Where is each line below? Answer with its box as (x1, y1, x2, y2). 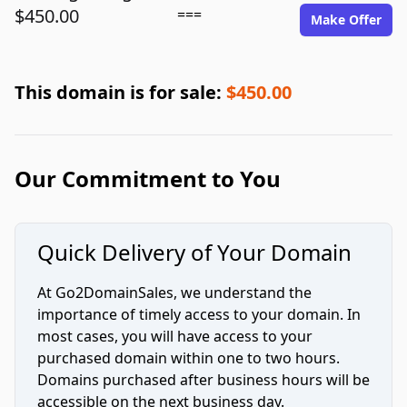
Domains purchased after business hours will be (37, 370, 370, 390)
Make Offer (311, 11, 382, 28)
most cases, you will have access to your (37, 326, 313, 346)
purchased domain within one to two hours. (37, 348, 340, 368)
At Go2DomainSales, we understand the (37, 283, 312, 303)
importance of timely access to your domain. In (37, 304, 361, 324)
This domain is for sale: (15, 80, 226, 104)
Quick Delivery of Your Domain (37, 237, 352, 267)
